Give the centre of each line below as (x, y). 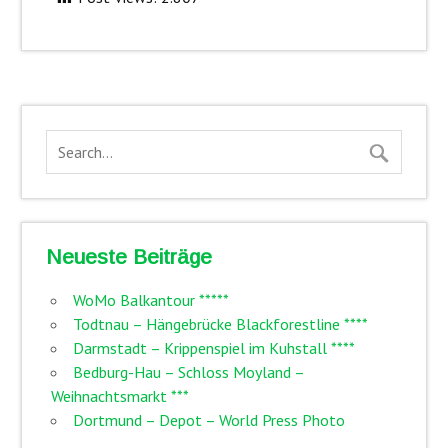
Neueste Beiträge (128, 256)
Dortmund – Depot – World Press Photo (208, 419)
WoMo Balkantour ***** (150, 299)
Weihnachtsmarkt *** (119, 395)
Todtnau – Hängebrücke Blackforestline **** (220, 323)
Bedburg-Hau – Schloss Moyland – (188, 371)
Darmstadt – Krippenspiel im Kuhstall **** (213, 347)
